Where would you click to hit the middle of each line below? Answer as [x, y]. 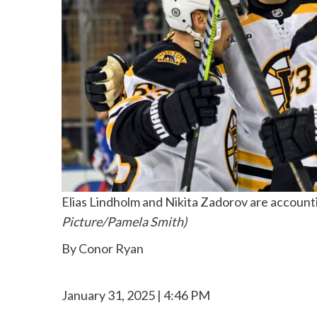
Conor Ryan [111, 249]
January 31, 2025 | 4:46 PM [136, 295]
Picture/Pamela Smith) [124, 222]
